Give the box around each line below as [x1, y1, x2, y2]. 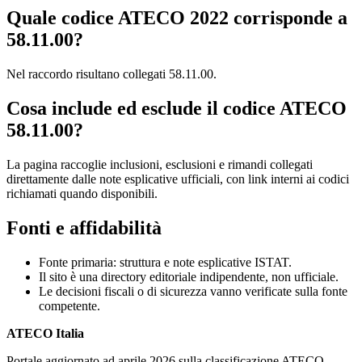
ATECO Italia [6, 326, 84, 340]
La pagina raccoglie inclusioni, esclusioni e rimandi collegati [6, 158, 313, 172]
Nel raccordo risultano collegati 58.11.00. [6, 67, 217, 82]
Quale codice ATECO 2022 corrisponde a [6, 7, 347, 29]
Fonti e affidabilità [6, 217, 162, 239]
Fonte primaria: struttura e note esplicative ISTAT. [39, 255, 292, 269]
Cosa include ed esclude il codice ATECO [6, 98, 347, 120]
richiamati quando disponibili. [6, 187, 158, 201]
